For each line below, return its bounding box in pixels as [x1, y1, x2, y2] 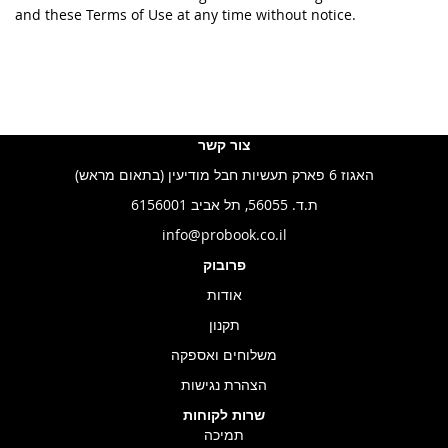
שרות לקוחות [183, 405, 265, 424]
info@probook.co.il [161, 225, 287, 244]
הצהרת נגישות [181, 375, 267, 394]
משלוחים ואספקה [171, 345, 277, 364]
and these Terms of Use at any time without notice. [15, 5, 356, 24]
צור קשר [197, 135, 251, 154]
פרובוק [202, 255, 246, 274]
